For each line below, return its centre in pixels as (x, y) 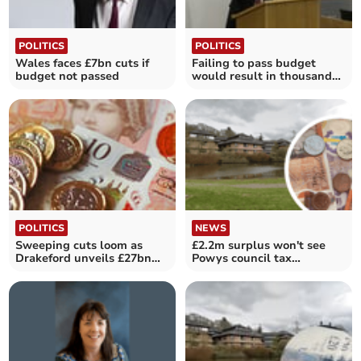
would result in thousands (265, 76)
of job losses (226, 89)
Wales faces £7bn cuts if (83, 63)
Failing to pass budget (254, 63)
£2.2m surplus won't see (259, 246)
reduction (218, 272)
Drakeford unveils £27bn (84, 259)
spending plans (58, 272)
